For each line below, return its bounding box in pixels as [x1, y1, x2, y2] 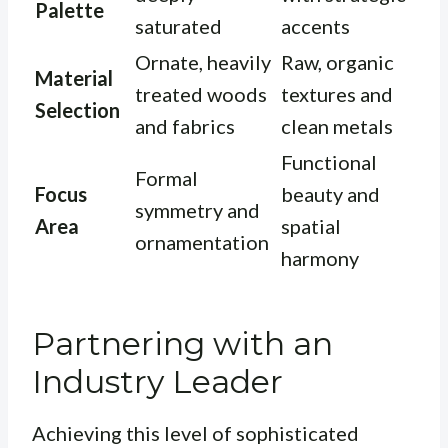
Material [35, 66, 113, 91]
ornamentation [135, 230, 269, 255]
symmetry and [135, 198, 260, 223]
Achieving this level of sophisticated [32, 421, 359, 446]
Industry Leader [32, 362, 283, 402]
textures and [281, 82, 393, 107]
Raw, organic [281, 50, 394, 75]
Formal [135, 166, 198, 191]
